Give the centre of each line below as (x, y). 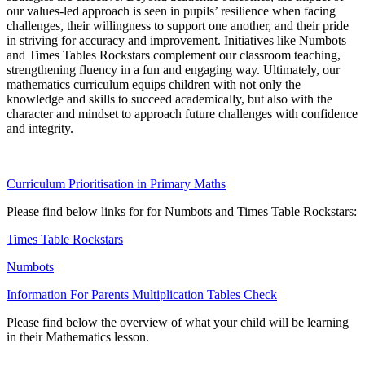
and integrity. (40, 128)
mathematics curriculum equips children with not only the (154, 84)
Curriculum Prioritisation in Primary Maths (116, 183)
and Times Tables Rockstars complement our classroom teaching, (174, 55)
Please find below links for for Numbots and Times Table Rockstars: (182, 211)
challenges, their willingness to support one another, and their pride (178, 25)
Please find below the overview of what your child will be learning (178, 322)
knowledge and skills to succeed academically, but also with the (169, 99)
